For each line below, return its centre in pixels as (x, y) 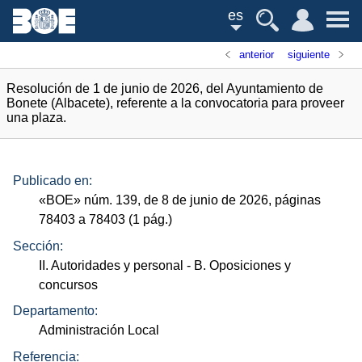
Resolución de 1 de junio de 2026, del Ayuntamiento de (165, 88)
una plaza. (36, 118)
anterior (257, 55)
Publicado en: (53, 181)
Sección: (38, 246)
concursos (69, 284)
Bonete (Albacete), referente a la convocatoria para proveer (175, 103)
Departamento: (55, 311)
